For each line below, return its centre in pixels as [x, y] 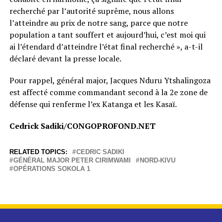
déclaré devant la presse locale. [65, 58]
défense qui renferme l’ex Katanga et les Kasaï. [93, 104]
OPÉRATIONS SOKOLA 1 [52, 168]
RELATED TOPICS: [38, 152]
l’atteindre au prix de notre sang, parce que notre [98, 23]
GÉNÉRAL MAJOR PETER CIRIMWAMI [72, 160]
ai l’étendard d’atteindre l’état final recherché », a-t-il [106, 46]
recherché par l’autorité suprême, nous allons [91, 11]
